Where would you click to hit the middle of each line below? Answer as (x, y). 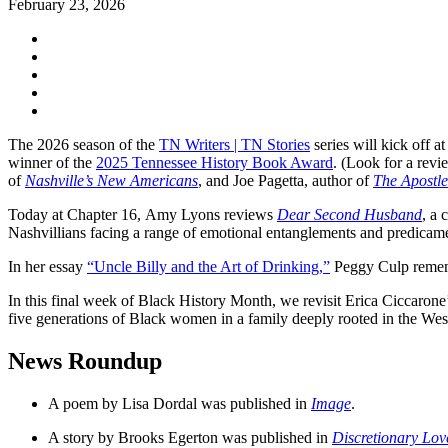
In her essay (47, 266)
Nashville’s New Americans (111, 180)
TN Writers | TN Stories (234, 144)
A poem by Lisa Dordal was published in (179, 403)
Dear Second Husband (349, 214)
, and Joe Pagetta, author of (285, 180)
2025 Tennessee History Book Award (214, 162)
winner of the (52, 162)
